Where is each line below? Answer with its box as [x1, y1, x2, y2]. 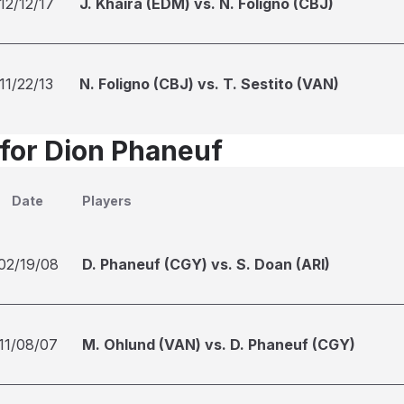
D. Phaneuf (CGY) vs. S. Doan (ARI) [82, 255, 330, 273]
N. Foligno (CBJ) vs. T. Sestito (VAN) [79, 75, 339, 93]
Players [82, 193, 132, 208]
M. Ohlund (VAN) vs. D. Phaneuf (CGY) [82, 335, 355, 353]
